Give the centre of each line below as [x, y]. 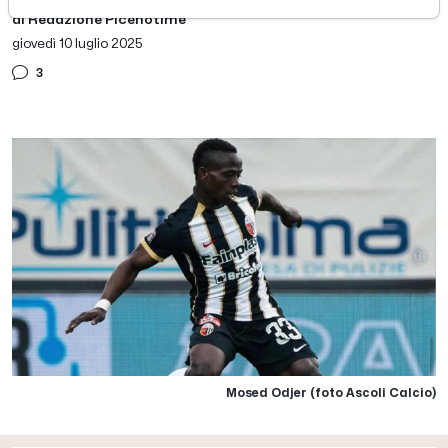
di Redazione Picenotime [99, 19]
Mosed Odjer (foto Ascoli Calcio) [331, 393]
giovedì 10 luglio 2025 [77, 43]
